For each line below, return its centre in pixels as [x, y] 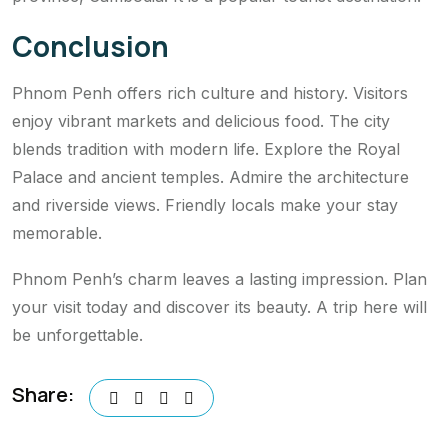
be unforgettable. [77, 334]
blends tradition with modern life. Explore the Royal [206, 148]
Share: [43, 395]
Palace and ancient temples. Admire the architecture [210, 176]
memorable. [57, 232]
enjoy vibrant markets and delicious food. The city [201, 120]
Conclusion [90, 45]
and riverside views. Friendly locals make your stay [205, 204]
